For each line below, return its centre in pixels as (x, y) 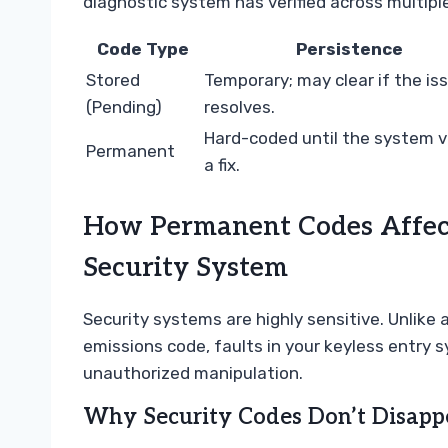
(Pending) (124, 106)
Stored (113, 79)
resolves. (239, 106)
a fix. (222, 164)
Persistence (349, 48)
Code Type (143, 48)
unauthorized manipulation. (193, 373)
